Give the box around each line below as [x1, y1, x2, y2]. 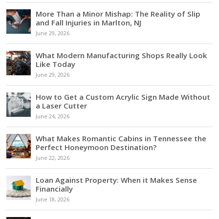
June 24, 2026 [36, 112, 70, 120]
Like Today [36, 59, 76, 69]
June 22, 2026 [36, 154, 70, 161]
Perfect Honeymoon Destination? [36, 142, 157, 152]
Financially [36, 183, 73, 194]
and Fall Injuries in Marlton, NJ [36, 17, 142, 27]
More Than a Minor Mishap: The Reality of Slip [36, 8, 201, 19]
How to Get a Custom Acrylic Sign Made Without [36, 91, 211, 102]
